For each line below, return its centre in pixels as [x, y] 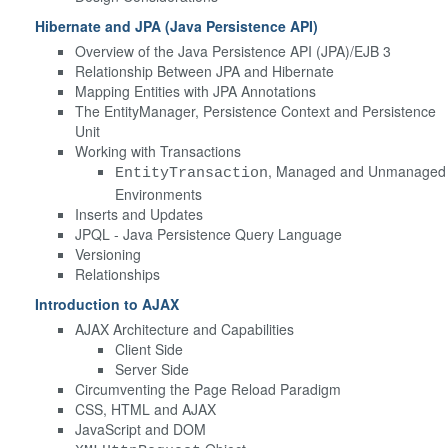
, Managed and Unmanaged [357, 170]
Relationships [117, 273]
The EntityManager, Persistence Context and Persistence [255, 110]
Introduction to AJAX [107, 303]
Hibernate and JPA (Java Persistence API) [176, 25]
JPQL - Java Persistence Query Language [208, 233]
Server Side [152, 368]
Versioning [108, 253]
